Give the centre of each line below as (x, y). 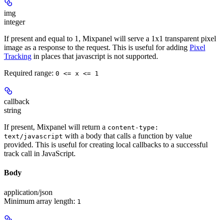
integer (14, 22)
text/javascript (33, 137)
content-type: (133, 128)
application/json (28, 192)
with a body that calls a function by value (127, 136)
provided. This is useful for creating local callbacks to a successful (106, 145)
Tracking (18, 56)
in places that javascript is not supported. (95, 56)
